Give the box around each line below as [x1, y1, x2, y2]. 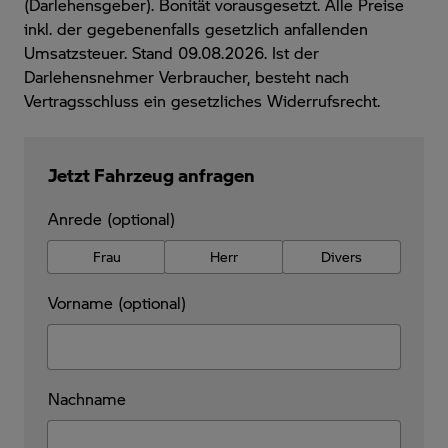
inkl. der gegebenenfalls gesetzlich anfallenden [24, 17, 368, 39]
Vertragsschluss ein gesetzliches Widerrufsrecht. [24, 89, 380, 111]
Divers [320, 247, 362, 265]
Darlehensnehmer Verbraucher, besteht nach [24, 65, 349, 87]
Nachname [48, 387, 126, 409]
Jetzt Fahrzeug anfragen [48, 162, 255, 186]
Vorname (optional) [48, 291, 186, 313]
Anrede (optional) [48, 207, 175, 229]
